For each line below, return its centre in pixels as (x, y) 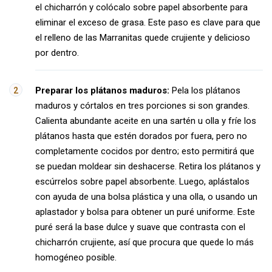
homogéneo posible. (76, 257)
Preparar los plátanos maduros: (102, 90)
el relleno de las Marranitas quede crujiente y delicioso (143, 38)
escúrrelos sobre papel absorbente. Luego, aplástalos (142, 182)
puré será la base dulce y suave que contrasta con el (140, 227)
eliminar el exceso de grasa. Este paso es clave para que (148, 22)
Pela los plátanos (205, 90)
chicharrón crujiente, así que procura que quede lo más (144, 242)
